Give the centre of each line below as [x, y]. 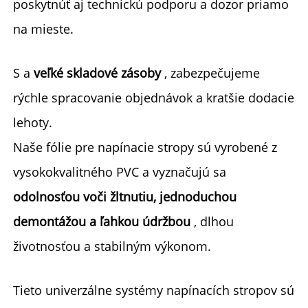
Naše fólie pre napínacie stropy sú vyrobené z [145, 147]
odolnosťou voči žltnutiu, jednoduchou [125, 196]
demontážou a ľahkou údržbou [103, 221]
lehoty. [34, 122]
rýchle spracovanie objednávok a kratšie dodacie [154, 97]
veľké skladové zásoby [99, 73]
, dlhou [214, 221]
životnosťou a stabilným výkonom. [114, 246]
